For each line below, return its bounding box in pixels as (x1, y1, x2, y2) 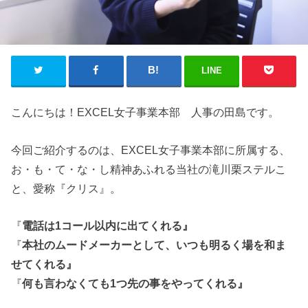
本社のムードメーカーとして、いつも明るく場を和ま (22, 238, 287, 251)
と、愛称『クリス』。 (11, 181, 122, 195)
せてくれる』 (11, 257, 78, 270)
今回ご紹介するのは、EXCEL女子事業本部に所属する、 (11, 143, 291, 156)
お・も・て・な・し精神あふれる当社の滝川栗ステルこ (11, 162, 287, 175)
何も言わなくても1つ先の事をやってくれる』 (22, 276, 249, 289)
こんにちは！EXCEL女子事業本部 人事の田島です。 (11, 106, 280, 119)
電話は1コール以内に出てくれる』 (22, 219, 194, 232)
